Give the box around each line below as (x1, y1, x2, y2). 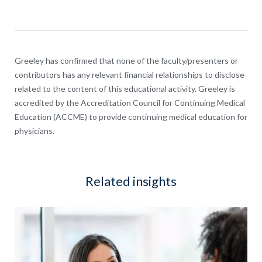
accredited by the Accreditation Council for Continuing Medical (15, 97, 245, 108)
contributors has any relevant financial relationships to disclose (15, 69, 244, 80)
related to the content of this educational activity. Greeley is (15, 83, 235, 94)
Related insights (85, 173, 177, 189)
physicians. (15, 125, 54, 136)
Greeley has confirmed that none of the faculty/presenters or (15, 55, 238, 65)
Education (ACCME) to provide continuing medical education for (15, 111, 247, 122)
